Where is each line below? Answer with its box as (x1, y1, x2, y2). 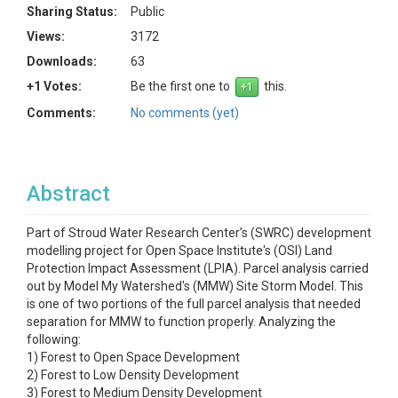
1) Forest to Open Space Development (27, 350, 240, 364)
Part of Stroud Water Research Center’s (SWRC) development (27, 226, 371, 240)
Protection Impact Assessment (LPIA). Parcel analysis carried (27, 261, 369, 275)
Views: (27, 29, 65, 44)
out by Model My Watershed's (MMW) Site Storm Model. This (27, 279, 363, 293)
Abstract (27, 181, 110, 206)
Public (131, 4, 164, 19)
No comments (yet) (131, 106, 239, 120)
